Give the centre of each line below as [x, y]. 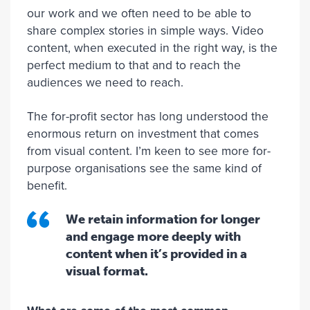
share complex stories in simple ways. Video [145, 31]
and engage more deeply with [153, 237]
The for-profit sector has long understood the [148, 117]
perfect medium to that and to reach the [134, 65]
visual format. [107, 271]
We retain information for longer [163, 219]
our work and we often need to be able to [139, 13]
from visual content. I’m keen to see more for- [149, 151]
